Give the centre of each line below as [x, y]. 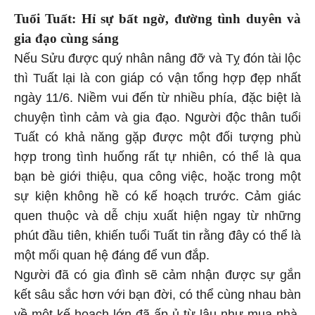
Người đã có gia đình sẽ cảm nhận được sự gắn [157, 277]
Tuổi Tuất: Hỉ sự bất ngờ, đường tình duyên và [157, 20]
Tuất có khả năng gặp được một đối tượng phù [157, 139]
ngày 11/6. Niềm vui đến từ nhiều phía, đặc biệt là [157, 99]
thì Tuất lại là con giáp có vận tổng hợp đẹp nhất [157, 80]
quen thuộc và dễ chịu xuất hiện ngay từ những [157, 218]
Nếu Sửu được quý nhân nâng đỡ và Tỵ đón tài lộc [157, 60]
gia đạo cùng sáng [66, 40]
